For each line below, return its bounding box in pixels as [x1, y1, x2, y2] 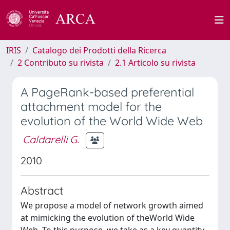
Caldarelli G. [23, 132, 79, 146]
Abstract [21, 183, 63, 197]
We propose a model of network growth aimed [21, 200, 203, 211]
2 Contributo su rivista [17, 57, 104, 68]
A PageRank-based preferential [21, 85, 194, 100]
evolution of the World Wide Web [21, 113, 203, 128]
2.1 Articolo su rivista [115, 57, 196, 68]
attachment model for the [21, 99, 162, 114]
